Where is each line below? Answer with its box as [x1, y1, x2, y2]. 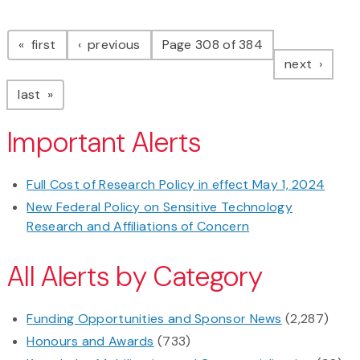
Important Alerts [7, 125, 201, 162]
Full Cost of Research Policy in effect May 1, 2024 [27, 176, 325, 194]
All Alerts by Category [7, 259, 264, 296]
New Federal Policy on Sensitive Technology [27, 198, 292, 216]
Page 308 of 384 [162, 36, 264, 54]
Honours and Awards [27, 333, 154, 350]
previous [84, 36, 141, 54]
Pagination [6, 11, 136, 46]
